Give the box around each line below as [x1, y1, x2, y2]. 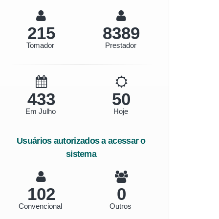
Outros [109, 202, 131, 210]
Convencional [19, 202, 62, 210]
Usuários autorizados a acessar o [17, 136, 146, 146]
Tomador [26, 41, 54, 49]
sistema [66, 149, 97, 159]
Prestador [105, 41, 136, 49]
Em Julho [25, 107, 56, 115]
